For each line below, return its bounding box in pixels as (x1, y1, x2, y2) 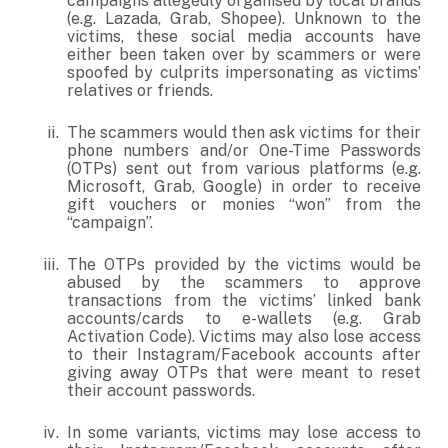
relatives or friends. (67, 81, 213, 100)
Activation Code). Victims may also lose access (67, 327, 421, 346)
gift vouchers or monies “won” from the (67, 195, 421, 214)
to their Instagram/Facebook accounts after (67, 345, 421, 364)
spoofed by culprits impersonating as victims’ (67, 63, 421, 82)
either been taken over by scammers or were (67, 45, 421, 64)
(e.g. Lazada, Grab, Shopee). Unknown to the (67, 9, 421, 28)
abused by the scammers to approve (67, 273, 421, 292)
